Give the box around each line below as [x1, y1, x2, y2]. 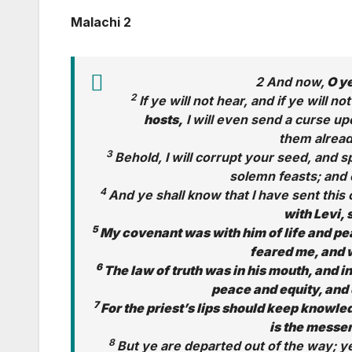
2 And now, [255, 74, 324, 90]
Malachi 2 [71, 14, 131, 31]
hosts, [143, 112, 183, 128]
